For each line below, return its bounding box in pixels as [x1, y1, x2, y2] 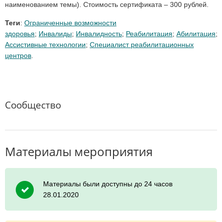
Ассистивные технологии [5, 41, 86, 49]
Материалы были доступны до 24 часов [43, 180, 172, 188]
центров [5, 52, 31, 60]
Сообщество [5, 99, 61, 112]
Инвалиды [39, 30, 72, 38]
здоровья [5, 30, 35, 38]
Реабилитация [126, 30, 172, 38]
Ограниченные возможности [24, 19, 116, 27]
